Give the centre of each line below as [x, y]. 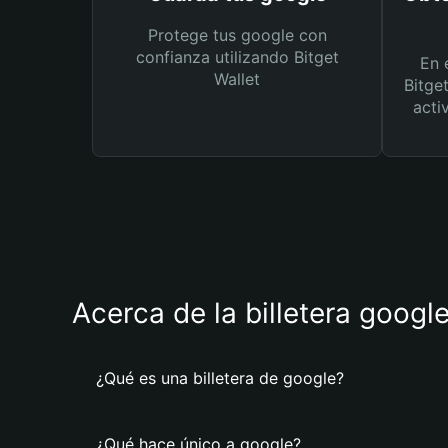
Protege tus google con [237, 35]
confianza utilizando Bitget [237, 57]
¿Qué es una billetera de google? [220, 378]
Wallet [237, 79]
